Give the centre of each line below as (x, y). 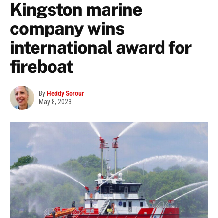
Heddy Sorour (65, 94)
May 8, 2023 (55, 102)
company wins (67, 28)
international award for (100, 47)
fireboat (41, 66)
